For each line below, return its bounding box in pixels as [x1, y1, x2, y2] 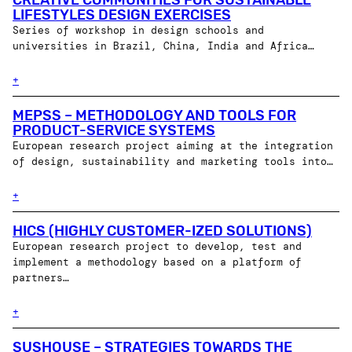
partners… [13, 272, 69, 285]
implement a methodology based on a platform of [13, 256, 302, 269]
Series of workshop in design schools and [13, 24, 264, 38]
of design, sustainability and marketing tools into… [13, 156, 333, 169]
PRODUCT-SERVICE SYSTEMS [13, 122, 215, 140]
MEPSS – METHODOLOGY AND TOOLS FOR [13, 107, 296, 125]
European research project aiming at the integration [13, 140, 333, 153]
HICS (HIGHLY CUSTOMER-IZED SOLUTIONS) [13, 222, 312, 240]
